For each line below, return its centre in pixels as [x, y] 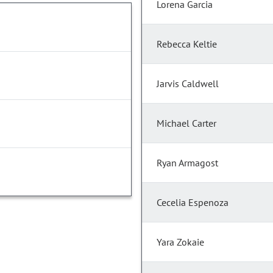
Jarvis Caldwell [188, 84]
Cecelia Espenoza [193, 203]
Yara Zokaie [180, 242]
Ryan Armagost [187, 163]
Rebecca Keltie [187, 44]
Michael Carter [186, 123]
